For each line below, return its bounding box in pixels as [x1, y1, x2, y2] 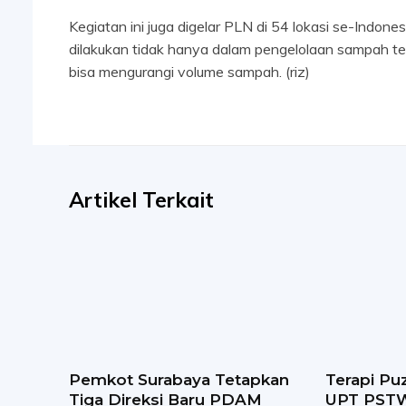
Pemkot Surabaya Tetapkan [69, 371, 289, 390]
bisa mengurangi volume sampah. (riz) [69, 63, 310, 82]
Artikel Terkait [69, 187, 214, 214]
